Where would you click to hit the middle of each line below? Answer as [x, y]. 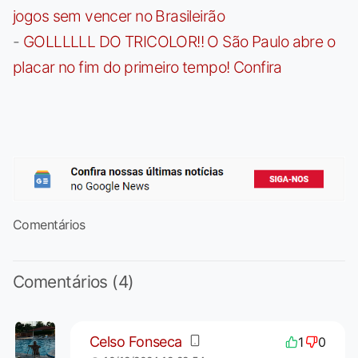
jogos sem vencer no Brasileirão [119, 16]
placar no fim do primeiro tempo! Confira [147, 67]
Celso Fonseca [135, 342]
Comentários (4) [74, 281]
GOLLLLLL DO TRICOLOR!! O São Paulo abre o [179, 41]
